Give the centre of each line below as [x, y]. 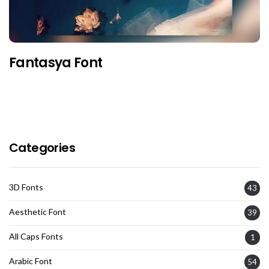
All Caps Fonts [36, 237]
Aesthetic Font [38, 212]
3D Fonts [26, 187]
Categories [42, 148]
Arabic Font [31, 261]
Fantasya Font [56, 63]
